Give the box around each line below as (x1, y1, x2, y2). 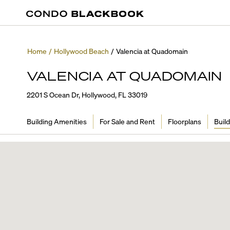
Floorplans (167, 116, 201, 126)
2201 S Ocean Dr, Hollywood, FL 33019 (26, 90, 147, 99)
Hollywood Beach (53, 46, 109, 55)
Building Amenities (26, 116, 87, 126)
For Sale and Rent (99, 116, 155, 126)
